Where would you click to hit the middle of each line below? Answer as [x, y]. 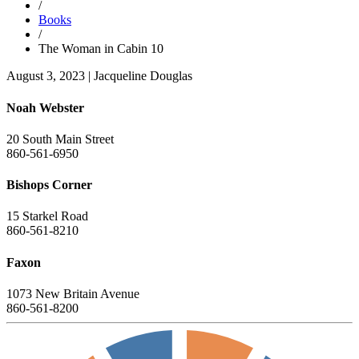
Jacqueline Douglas [143, 76]
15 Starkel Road [47, 216]
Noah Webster [45, 107]
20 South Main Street [60, 139]
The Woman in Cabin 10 [101, 49]
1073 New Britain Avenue [73, 293]
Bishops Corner [49, 185]
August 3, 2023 [46, 76]
